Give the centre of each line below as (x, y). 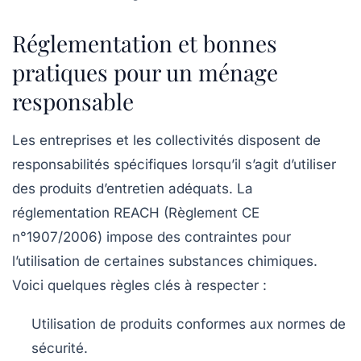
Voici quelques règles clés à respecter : (139, 286)
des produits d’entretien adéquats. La (133, 189)
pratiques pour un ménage (145, 73)
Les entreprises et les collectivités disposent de (166, 141)
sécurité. (60, 349)
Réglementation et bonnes (145, 44)
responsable (73, 102)
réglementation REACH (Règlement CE (136, 213)
